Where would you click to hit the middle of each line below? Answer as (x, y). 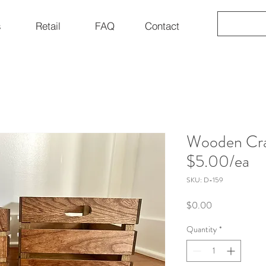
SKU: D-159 (205, 180)
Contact (162, 26)
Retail (48, 26)
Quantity (202, 229)
